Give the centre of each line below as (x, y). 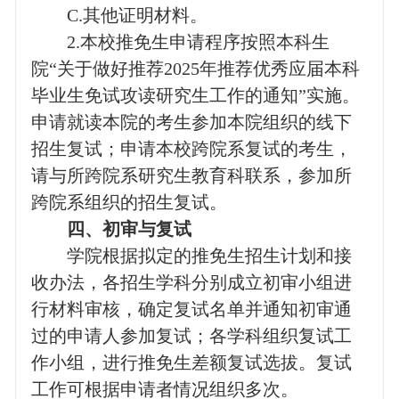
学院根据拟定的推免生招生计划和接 (209, 256)
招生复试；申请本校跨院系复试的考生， (191, 149)
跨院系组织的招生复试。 (129, 203)
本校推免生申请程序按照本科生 (204, 42)
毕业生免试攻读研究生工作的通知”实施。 (195, 96)
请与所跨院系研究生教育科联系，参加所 (191, 176)
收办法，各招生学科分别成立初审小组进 (191, 283)
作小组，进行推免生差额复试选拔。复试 (191, 363)
